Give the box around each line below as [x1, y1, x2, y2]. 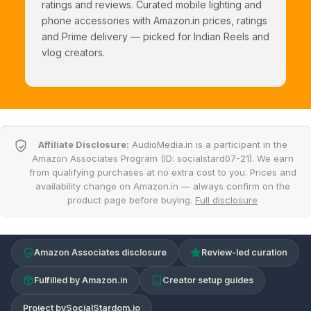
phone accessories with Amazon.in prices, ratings [42, 14, 267, 26]
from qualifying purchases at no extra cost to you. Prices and [28, 166, 296, 178]
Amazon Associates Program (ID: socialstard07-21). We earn [31, 152, 294, 164]
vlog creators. [42, 46, 105, 58]
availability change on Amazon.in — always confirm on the [35, 180, 290, 192]
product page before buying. [67, 194, 195, 205]
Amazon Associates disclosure [34, 246, 167, 258]
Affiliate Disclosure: [37, 138, 129, 150]
